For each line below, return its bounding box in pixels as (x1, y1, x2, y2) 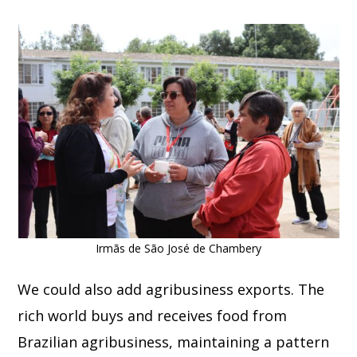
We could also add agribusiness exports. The (18, 279, 325, 299)
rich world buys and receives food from (18, 305, 288, 325)
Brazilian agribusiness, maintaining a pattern (18, 331, 330, 351)
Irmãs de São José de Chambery (96, 241, 261, 256)
